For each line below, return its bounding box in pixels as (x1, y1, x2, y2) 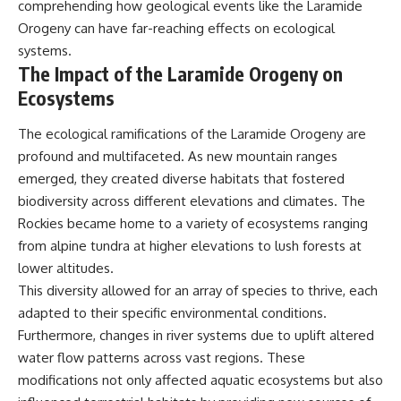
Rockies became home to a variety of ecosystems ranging (18, 214, 368, 232)
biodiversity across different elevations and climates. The (18, 192, 365, 209)
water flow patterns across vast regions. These (18, 348, 305, 366)
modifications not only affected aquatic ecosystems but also (18, 371, 383, 388)
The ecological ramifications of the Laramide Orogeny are (18, 124, 366, 142)
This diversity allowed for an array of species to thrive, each (18, 281, 378, 299)
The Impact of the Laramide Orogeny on (18, 62, 343, 87)
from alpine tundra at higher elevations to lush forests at (18, 236, 362, 254)
